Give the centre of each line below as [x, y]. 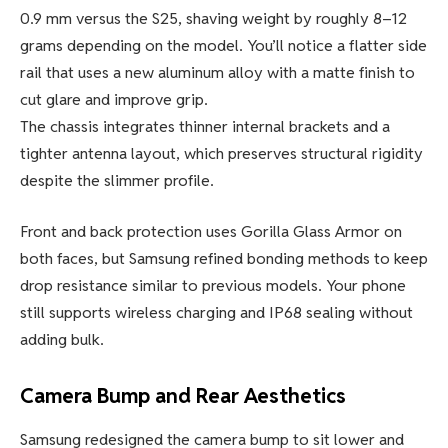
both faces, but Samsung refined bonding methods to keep [224, 259]
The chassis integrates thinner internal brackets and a [205, 126]
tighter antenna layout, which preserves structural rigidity [221, 153]
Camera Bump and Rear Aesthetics [183, 395]
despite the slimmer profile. [117, 180]
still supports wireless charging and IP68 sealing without [216, 313]
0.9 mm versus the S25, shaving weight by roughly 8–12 [213, 18]
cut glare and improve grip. [114, 99]
